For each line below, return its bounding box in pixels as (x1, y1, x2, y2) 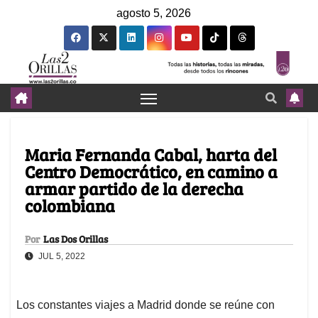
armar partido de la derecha (25, 177, 243, 201)
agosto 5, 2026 (116, 7, 191, 19)
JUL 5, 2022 (36, 251, 85, 262)
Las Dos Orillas (43, 232, 108, 246)
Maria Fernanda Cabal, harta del (25, 143, 277, 167)
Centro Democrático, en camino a (25, 160, 278, 184)
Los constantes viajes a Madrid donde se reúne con (16, 299, 275, 312)
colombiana (25, 194, 115, 218)
